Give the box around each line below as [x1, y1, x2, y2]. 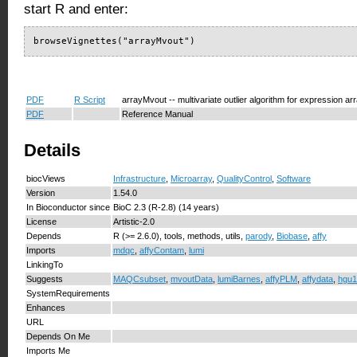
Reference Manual [122, 108, 193, 119]
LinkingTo [26, 259, 63, 269]
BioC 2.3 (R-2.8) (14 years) [113, 202, 219, 212]
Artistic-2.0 [113, 216, 155, 226]
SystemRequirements [26, 288, 110, 298]
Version [26, 187, 55, 198]
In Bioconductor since [26, 202, 110, 212]
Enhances [26, 302, 65, 312]
